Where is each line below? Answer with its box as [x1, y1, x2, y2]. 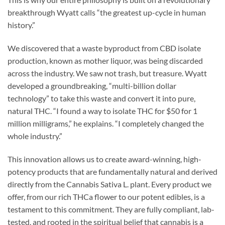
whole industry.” [8, 131, 62, 141]
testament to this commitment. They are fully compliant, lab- [8, 204, 214, 214]
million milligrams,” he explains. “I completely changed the [8, 118, 204, 128]
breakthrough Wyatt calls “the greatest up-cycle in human [8, 8, 206, 18]
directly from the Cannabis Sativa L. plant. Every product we [8, 179, 211, 189]
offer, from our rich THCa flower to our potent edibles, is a [8, 191, 205, 201]
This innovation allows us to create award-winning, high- [8, 154, 201, 164]
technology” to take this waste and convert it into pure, [8, 93, 195, 103]
